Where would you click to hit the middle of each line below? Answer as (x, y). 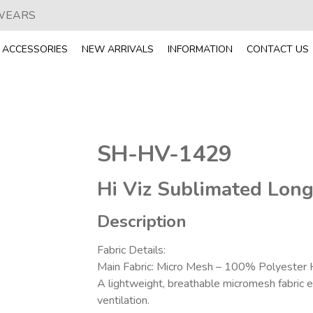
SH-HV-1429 (164, 154)
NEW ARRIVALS (118, 49)
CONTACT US (278, 49)
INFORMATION (200, 49)
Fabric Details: (131, 250)
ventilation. (123, 300)
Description (141, 221)
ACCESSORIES (35, 49)
